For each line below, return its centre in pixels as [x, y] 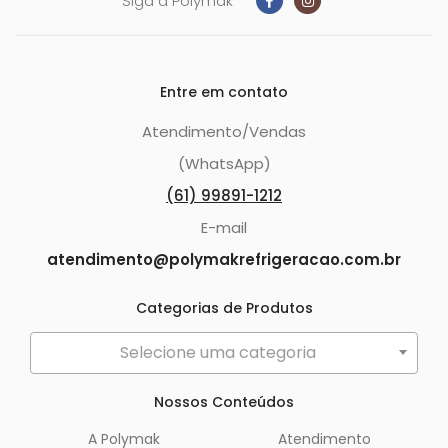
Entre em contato [224, 91]
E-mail [224, 227]
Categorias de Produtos [224, 307]
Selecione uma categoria [218, 352]
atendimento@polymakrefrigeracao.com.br [224, 259]
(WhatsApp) [224, 163]
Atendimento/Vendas [224, 131]
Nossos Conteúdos [224, 401]
